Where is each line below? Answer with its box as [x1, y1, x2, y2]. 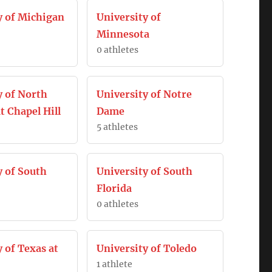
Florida [97, 182, 132, 194]
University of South [97, 165, 193, 177]
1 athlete [97, 259, 133, 270]
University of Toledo [97, 242, 197, 254]
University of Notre [97, 88, 192, 100]
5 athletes [97, 121, 138, 132]
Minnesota [97, 28, 150, 40]
